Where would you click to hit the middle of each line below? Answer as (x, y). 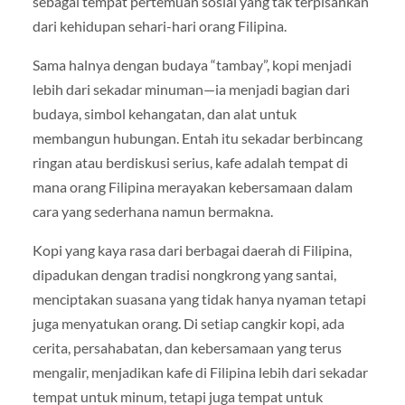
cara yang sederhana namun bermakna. (152, 212)
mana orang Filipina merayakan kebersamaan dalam (192, 187)
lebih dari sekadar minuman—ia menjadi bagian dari (191, 89)
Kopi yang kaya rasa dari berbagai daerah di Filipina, (192, 250)
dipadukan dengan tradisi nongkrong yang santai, (184, 275)
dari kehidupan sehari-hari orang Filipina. (159, 26)
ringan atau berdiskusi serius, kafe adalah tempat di (190, 163)
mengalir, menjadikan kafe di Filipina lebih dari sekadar (200, 372)
